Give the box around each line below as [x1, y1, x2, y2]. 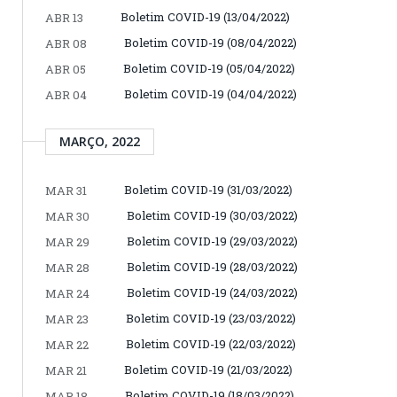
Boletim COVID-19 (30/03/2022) [127, 206, 298, 223]
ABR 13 [45, 9, 83, 26]
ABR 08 [45, 35, 87, 51]
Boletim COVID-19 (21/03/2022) [124, 361, 292, 378]
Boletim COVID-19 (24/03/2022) [127, 284, 298, 300]
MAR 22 [45, 336, 89, 353]
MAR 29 [45, 233, 90, 250]
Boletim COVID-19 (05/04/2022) [123, 59, 295, 76]
